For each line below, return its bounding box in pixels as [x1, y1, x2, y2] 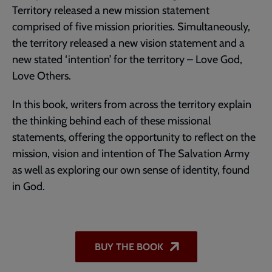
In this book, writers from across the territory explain [12, 97, 251, 111]
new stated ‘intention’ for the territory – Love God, [12, 52, 242, 66]
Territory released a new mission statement [12, 3, 209, 17]
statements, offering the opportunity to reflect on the [12, 130, 256, 144]
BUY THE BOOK [94, 240, 163, 253]
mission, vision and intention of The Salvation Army [12, 146, 250, 160]
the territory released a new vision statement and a [12, 36, 245, 50]
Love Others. [12, 69, 71, 83]
